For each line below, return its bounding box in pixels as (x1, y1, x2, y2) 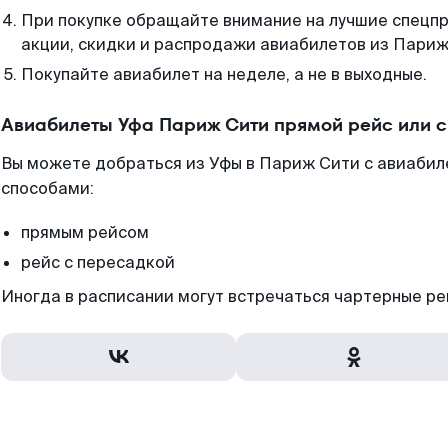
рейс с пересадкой (21, 252, 175, 273)
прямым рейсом (21, 222, 149, 243)
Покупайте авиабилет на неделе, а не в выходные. (21, 64, 427, 85)
